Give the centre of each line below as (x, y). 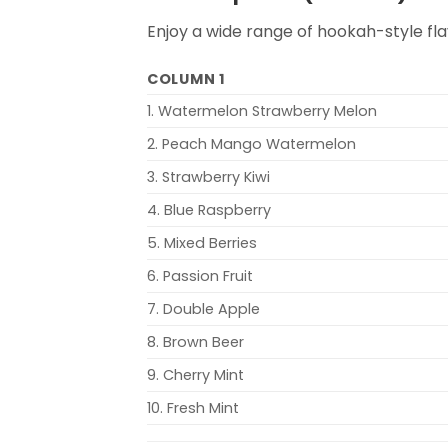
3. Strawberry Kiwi (208, 177)
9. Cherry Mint (195, 375)
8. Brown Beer (195, 342)
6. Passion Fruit (200, 276)
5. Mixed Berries (202, 243)
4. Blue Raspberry (209, 210)
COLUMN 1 (186, 79)
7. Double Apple (203, 309)
